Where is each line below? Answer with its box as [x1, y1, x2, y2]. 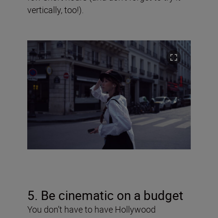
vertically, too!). [27, 3, 84, 16]
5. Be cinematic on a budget [27, 186, 183, 204]
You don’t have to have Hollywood [27, 203, 156, 215]
